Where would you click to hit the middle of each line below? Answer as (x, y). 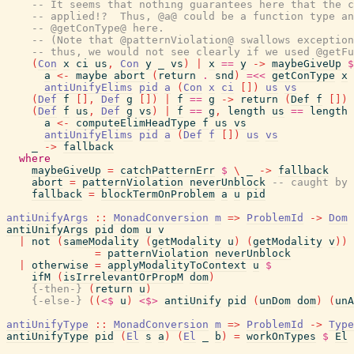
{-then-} (57, 289)
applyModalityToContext (177, 265)
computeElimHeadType (136, 123)
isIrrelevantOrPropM (123, 277)
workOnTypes (281, 336)
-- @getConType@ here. (98, 28)
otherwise (60, 265)
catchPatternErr (168, 170)
